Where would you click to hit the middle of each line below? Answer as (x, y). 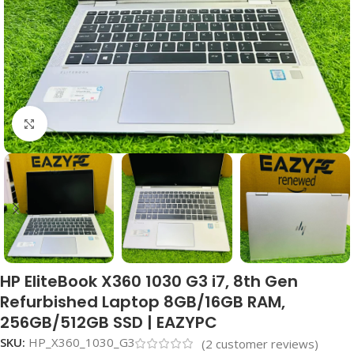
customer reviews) (265, 344)
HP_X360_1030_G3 (82, 343)
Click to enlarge (90, 124)
